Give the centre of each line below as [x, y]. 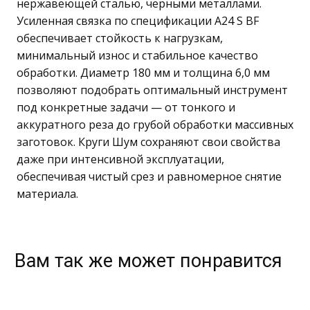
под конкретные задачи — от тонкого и [126, 108]
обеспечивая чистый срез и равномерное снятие [149, 177]
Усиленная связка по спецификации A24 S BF [138, 21]
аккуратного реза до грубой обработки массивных [155, 125]
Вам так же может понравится [149, 261]
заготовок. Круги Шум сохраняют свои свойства [149, 142]
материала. [48, 194]
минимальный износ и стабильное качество [138, 56]
